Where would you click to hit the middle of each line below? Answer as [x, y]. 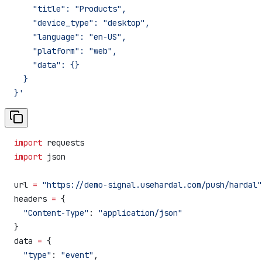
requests [63, 142]
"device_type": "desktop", [82, 23]
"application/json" [140, 213]
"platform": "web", [65, 51]
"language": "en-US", [70, 37]
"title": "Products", [70, 8]
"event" [77, 255]
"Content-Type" [51, 213]
